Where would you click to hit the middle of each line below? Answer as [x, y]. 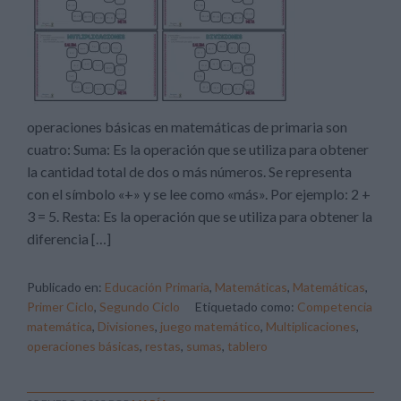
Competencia [335, 307]
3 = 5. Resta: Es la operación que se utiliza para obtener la [200, 216]
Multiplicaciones [311, 326]
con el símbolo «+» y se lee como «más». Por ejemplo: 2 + [199, 194]
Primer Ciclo [60, 307]
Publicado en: [66, 287]
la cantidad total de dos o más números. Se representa [189, 171]
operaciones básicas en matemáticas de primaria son [187, 127]
